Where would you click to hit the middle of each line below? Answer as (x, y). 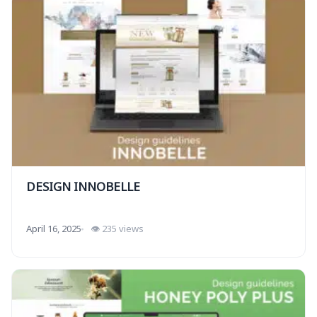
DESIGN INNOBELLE (83, 188)
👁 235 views (117, 229)
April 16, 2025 (54, 229)
